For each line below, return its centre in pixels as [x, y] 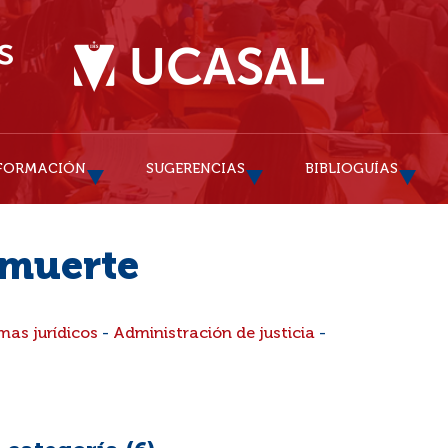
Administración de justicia [214, 334]
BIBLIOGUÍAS [351, 169]
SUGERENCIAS [195, 169]
